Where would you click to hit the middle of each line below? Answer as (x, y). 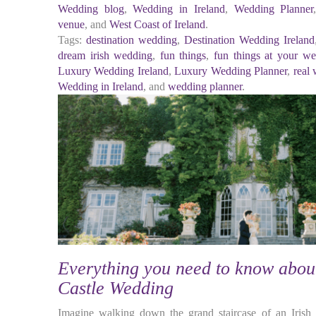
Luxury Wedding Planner (231, 71)
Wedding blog (91, 9)
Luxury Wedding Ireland (113, 71)
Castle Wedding (116, 288)
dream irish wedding (105, 55)
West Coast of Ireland (157, 24)
